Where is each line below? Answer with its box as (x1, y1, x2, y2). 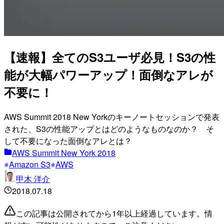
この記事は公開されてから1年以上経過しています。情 (16, 207, 212, 219)
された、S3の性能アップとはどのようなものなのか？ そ (4, 122, 214, 134)
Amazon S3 (9, 158, 50, 170)
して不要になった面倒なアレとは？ (4, 134, 132, 146)
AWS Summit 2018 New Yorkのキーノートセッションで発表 (4, 110, 219, 122)
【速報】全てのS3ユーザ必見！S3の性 (4, 48, 215, 65)
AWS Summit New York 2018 (12, 146, 115, 158)
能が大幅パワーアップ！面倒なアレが (4, 65, 213, 83)
